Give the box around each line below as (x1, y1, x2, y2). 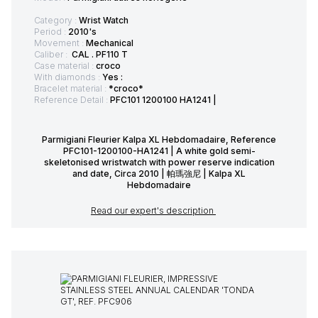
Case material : (34, 60, 96, 71)
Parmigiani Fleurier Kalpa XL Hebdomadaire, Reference (42, 134, 276, 145)
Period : (34, 26, 68, 37)
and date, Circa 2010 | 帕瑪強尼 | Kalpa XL (72, 168, 246, 179)
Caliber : (34, 49, 70, 60)
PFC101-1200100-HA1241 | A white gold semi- (62, 146, 256, 156)
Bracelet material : (34, 83, 109, 94)
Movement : (34, 38, 86, 48)
